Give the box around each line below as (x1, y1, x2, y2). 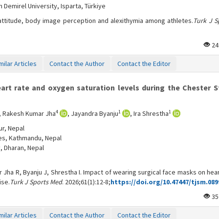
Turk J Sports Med (10, 177, 62, 186)
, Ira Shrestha (130, 109, 169, 118)
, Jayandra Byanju (67, 109, 118, 118)
